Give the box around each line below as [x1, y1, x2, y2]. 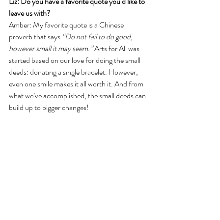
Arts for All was [94, 43, 141, 55]
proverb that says [9, 31, 62, 43]
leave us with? [9, 7, 51, 19]
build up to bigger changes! [9, 102, 89, 113]
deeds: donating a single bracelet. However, [9, 66, 139, 78]
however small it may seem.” [9, 43, 94, 55]
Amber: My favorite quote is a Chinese [9, 19, 125, 31]
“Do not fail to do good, [62, 31, 134, 43]
